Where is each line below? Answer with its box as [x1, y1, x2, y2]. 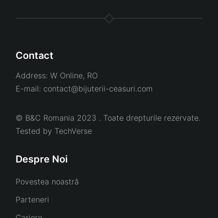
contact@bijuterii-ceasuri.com [43, 84, 153, 94]
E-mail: [16, 84, 43, 94]
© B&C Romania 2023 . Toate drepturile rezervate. [16, 113, 200, 123]
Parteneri [16, 195, 49, 205]
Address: [16, 71, 50, 81]
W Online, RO [50, 71, 98, 81]
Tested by [16, 126, 54, 136]
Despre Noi [16, 153, 68, 165]
